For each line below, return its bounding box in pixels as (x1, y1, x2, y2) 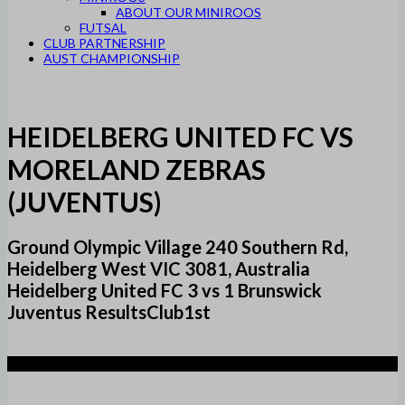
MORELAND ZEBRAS (7, 153, 266, 186)
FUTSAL (80, 20, 127, 35)
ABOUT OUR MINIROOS (116, 5, 261, 20)
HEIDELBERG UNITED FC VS (7, 120, 353, 154)
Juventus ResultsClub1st (7, 301, 211, 324)
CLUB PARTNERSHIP (43, 35, 165, 51)
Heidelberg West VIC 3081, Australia (7, 258, 310, 280)
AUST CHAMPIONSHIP (43, 51, 180, 66)
